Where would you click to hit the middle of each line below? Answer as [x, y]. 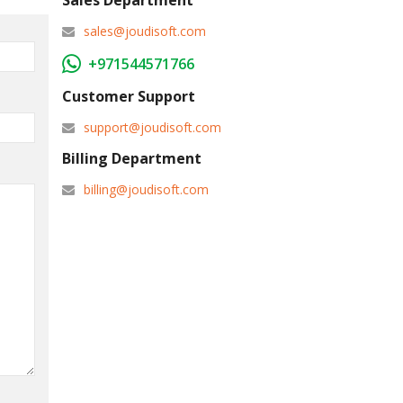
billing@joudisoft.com [146, 189]
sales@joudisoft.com [144, 31]
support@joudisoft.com [152, 127]
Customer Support [128, 96]
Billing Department [131, 158]
